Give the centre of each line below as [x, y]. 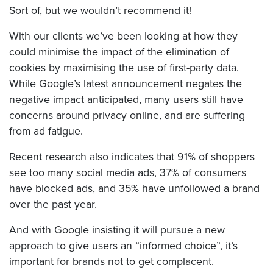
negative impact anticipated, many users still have [126, 100]
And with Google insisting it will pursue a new [117, 230]
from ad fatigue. [46, 131]
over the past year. [53, 204]
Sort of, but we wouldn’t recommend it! [100, 11]
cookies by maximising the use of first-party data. [124, 68]
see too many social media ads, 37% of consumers [128, 173]
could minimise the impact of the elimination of [119, 52]
